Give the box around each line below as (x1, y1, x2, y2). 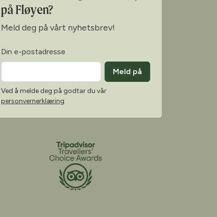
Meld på (113, 66, 142, 76)
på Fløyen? (1, 1, 53, 17)
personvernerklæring (1, 96, 64, 105)
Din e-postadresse (1, 46, 65, 56)
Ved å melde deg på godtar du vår (1, 86, 107, 95)
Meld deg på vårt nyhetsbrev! (1, 22, 115, 33)
